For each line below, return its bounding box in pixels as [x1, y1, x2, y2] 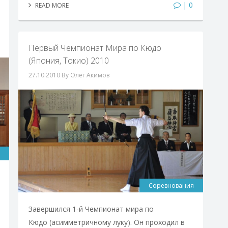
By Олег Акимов [61, 70, 109, 79]
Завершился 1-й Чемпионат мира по [28, 204, 154, 214]
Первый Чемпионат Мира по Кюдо [28, 42, 161, 53]
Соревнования [149, 181, 194, 190]
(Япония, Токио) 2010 [28, 54, 109, 66]
